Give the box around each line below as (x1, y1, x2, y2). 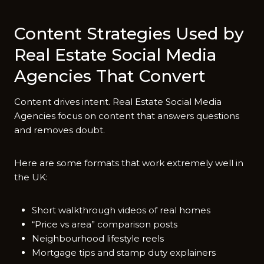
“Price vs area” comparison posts (32, 218, 177, 230)
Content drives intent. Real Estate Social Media (14, 95, 222, 107)
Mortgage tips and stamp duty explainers (32, 246, 216, 258)
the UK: (14, 171, 48, 183)
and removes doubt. (14, 124, 105, 136)
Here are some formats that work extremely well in (14, 157, 243, 169)
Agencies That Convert (14, 65, 206, 86)
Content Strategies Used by (14, 23, 244, 44)
